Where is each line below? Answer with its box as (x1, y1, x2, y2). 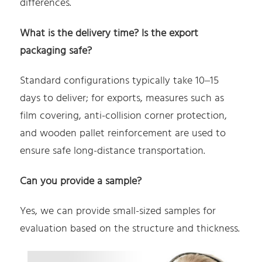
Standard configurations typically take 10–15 (20, 73, 219, 90)
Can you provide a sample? (20, 173, 142, 190)
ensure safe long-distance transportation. (20, 143, 206, 160)
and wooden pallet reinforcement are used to (20, 125, 226, 143)
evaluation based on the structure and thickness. (20, 220, 240, 238)
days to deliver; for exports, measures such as (20, 90, 225, 108)
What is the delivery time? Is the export (20, 25, 199, 42)
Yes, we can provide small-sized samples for (20, 203, 216, 220)
